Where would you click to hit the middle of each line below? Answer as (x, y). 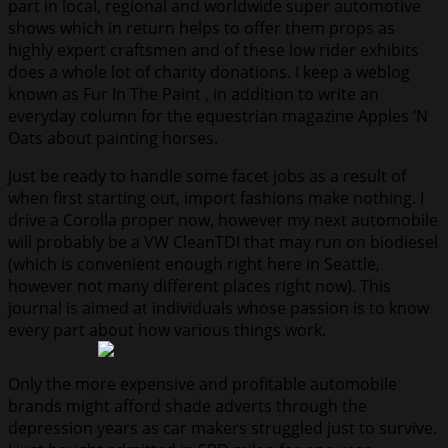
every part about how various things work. (167, 330)
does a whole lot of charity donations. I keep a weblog (209, 72)
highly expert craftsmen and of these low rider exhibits (213, 50)
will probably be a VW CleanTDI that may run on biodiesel (223, 242)
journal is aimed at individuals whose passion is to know (218, 308)
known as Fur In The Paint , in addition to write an (193, 94)
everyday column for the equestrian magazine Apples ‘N (218, 116)
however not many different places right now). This (199, 286)
